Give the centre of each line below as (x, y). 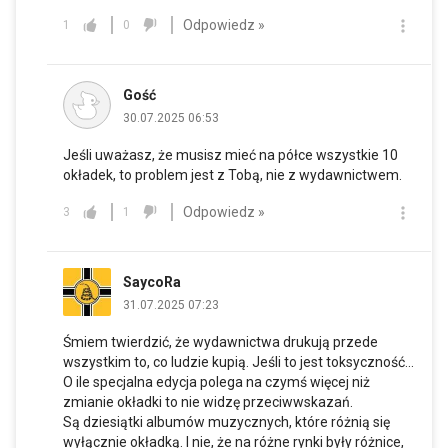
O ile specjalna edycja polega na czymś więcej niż (216, 382)
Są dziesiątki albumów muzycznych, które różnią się (226, 422)
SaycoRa (152, 281)
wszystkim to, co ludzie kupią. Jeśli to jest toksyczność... (238, 362)
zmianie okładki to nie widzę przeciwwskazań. (208, 402)
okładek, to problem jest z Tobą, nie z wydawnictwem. (232, 175)
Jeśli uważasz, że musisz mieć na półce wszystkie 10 (230, 155)
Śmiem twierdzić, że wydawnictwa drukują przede (220, 342)
